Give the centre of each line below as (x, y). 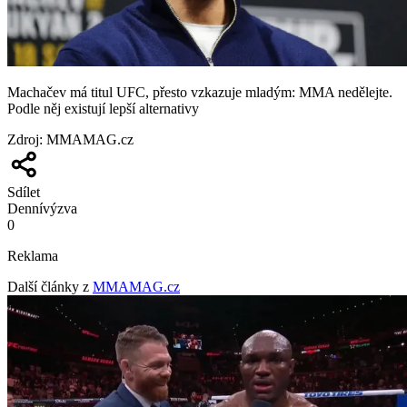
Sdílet (24, 192)
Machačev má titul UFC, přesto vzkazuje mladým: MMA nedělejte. (200, 92)
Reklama (33, 255)
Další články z (48, 286)
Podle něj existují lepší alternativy (103, 108)
